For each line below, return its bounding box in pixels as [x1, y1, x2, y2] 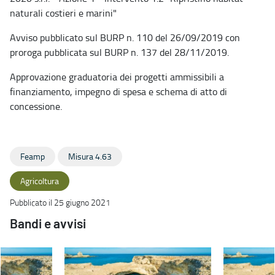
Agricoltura [20, 174, 59, 187]
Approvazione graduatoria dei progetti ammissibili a [10, 69, 224, 83]
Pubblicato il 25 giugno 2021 [10, 196, 110, 208]
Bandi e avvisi [10, 217, 86, 231]
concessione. [10, 99, 62, 113]
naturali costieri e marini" [10, 6, 117, 20]
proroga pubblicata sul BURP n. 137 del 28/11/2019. [10, 45, 229, 59]
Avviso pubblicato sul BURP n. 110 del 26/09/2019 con [10, 30, 240, 44]
